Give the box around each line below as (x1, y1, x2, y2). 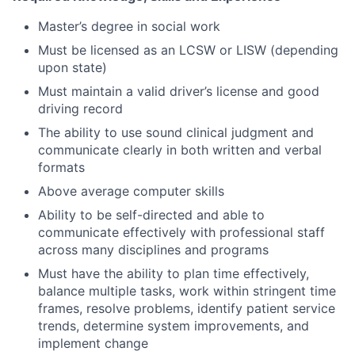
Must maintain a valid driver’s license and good (38, 82, 319, 99)
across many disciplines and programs (38, 241, 269, 258)
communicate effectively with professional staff (38, 223, 325, 240)
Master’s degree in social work (38, 17, 220, 34)
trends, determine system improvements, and (38, 317, 309, 334)
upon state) (38, 59, 107, 75)
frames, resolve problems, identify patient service (38, 300, 335, 316)
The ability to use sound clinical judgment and (38, 124, 314, 140)
